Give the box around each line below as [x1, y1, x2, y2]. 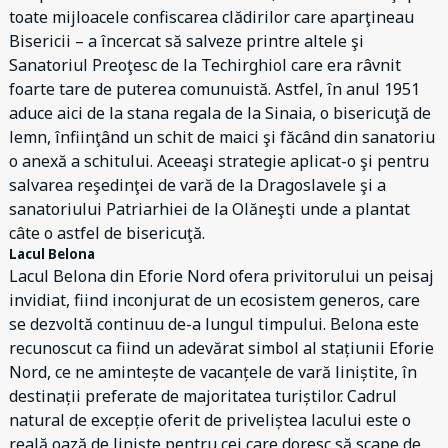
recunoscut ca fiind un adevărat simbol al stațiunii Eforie [9, 337, 434, 359]
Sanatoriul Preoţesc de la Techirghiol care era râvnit [9, 54, 401, 76]
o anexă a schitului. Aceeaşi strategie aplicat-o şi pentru [9, 150, 429, 172]
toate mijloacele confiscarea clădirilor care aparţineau [9, 6, 414, 28]
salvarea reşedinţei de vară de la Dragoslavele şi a [9, 174, 386, 196]
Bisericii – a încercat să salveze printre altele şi [9, 30, 364, 52]
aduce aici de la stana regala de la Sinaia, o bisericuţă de [9, 102, 431, 124]
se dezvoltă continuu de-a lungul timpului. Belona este [9, 313, 419, 335]
